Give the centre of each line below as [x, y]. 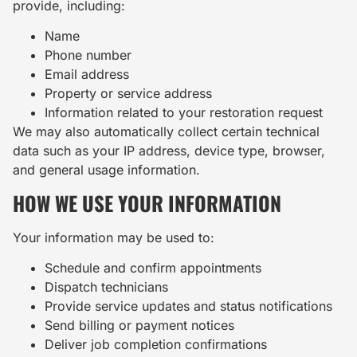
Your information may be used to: [114, 237]
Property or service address [128, 94]
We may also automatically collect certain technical [166, 132]
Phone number [88, 55]
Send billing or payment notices [139, 325]
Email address [87, 75]
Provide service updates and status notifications [188, 306]
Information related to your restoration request [184, 113]
